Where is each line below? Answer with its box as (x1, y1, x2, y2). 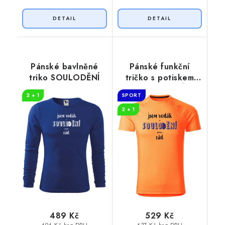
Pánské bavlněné (31, 61, 98, 73)
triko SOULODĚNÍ (29, 72, 100, 84)
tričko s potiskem (125, 72, 194, 84)
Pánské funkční (129, 61, 190, 73)
